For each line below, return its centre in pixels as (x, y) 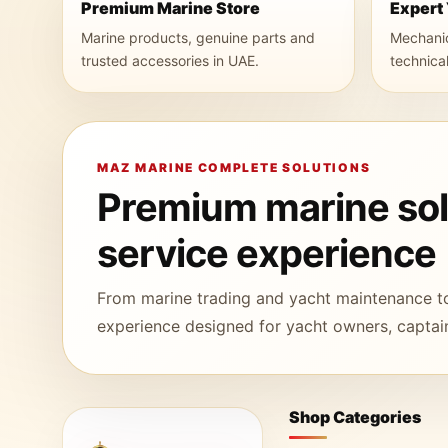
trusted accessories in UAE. (170, 60)
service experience (266, 253)
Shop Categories (355, 417)
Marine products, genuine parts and (198, 37)
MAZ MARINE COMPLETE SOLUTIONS (234, 167)
